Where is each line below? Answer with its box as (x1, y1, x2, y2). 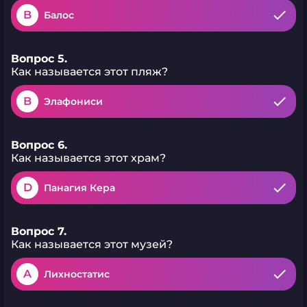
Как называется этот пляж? (11, 65, 168, 78)
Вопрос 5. (11, 52, 67, 65)
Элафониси (44, 95, 103, 108)
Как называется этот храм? (11, 151, 166, 164)
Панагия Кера (44, 182, 115, 194)
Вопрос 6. (11, 138, 67, 151)
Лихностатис (44, 268, 110, 280)
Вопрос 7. (11, 225, 66, 238)
